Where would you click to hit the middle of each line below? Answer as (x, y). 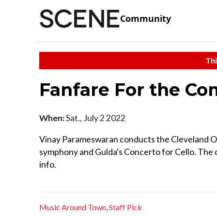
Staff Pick (125, 207)
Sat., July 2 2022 (95, 118)
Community (146, 19)
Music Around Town (73, 207)
